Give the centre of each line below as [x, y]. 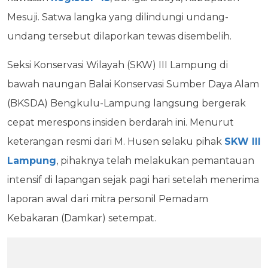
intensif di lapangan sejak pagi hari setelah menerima [133, 179]
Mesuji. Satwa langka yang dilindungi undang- [118, 17]
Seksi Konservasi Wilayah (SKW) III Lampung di [118, 65]
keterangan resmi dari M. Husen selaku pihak [116, 141]
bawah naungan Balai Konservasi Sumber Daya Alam [133, 84]
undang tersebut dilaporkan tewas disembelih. [121, 36]
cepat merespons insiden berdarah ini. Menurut [121, 122]
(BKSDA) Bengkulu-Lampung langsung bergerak [127, 103]
